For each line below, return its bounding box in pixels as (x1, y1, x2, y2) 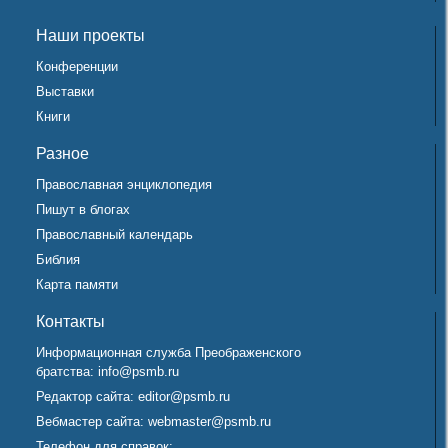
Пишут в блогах (36, 201, 130, 217)
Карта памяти (36, 276, 118, 292)
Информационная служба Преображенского (36, 344, 301, 360)
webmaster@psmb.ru (148, 413, 271, 429)
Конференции (36, 58, 118, 74)
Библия (36, 251, 80, 267)
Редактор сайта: (36, 388, 138, 404)
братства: (36, 363, 98, 379)
